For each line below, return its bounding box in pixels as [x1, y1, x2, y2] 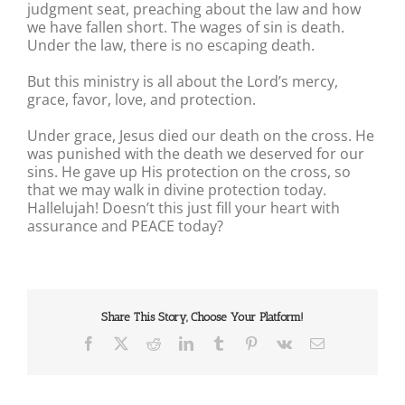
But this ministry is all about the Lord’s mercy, [27, 71, 338, 91]
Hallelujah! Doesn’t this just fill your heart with [27, 197, 340, 218]
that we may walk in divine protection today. [27, 179, 326, 200]
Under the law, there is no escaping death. [27, 34, 315, 55]
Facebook [94, 335, 151, 351]
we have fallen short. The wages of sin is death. [27, 16, 344, 37]
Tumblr [224, 335, 267, 351]
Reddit [159, 335, 198, 351]
